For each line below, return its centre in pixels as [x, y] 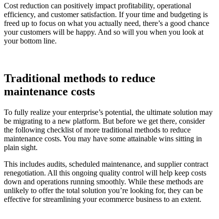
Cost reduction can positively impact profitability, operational [98, 5]
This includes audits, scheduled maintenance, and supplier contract [106, 164]
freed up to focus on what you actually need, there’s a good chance [107, 23]
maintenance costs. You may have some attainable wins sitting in [103, 138]
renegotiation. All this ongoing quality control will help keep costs [105, 173]
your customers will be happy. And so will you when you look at [104, 32]
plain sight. [23, 147]
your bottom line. [31, 41]
